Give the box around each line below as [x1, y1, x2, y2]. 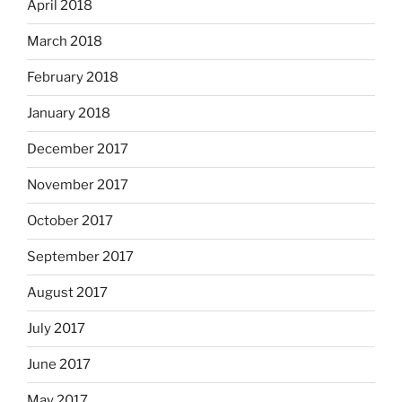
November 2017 [27, 177, 128, 194]
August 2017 [27, 284, 108, 301]
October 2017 [27, 213, 113, 230]
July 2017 [27, 320, 85, 337]
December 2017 [27, 141, 128, 158]
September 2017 [27, 249, 134, 266]
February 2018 [27, 69, 118, 86]
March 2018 [27, 33, 102, 50]
